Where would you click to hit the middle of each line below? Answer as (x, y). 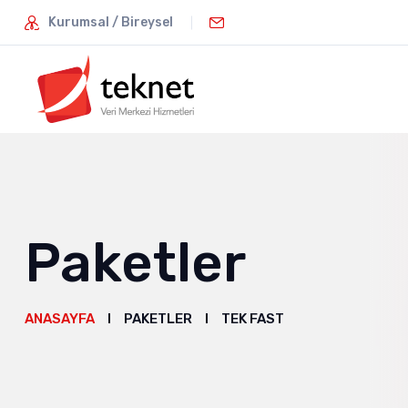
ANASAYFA (60, 318)
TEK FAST (253, 318)
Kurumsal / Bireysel (111, 22)
